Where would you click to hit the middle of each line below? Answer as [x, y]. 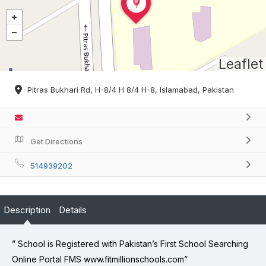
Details [73, 210]
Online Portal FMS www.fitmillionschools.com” [100, 259]
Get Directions [56, 141]
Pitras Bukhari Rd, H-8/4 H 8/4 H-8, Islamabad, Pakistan [131, 89]
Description [27, 210]
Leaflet [241, 64]
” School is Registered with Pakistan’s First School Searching [130, 243]
